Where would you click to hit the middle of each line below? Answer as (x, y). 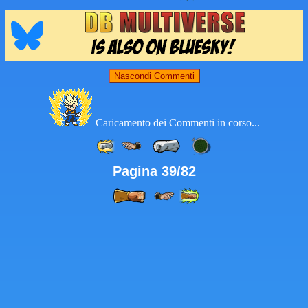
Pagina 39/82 (154, 171)
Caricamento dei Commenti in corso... (177, 122)
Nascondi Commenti (154, 76)
